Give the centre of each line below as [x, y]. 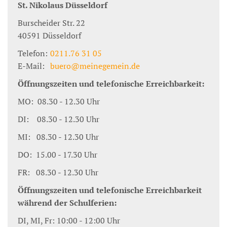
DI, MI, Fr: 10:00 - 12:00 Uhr [69, 220]
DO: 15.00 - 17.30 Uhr [58, 155]
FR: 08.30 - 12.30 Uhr [58, 172]
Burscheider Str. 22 [51, 23]
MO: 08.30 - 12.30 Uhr [59, 101]
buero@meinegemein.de [95, 66]
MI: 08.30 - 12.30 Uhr [58, 137]
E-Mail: [31, 66]
